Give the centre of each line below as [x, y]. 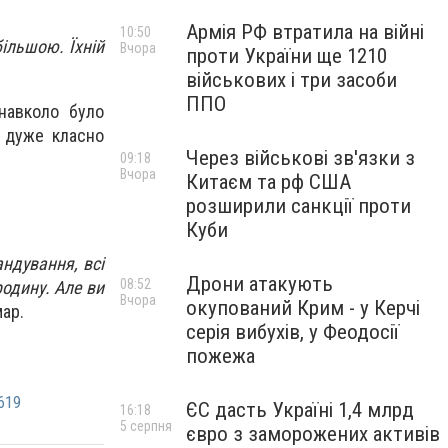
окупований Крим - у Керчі [303, 308]
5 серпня [146, 426]
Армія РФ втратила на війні [305, 32]
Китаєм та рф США [268, 182]
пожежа [220, 356]
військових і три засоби [291, 80]
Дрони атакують [259, 284]
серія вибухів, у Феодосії [292, 332]
